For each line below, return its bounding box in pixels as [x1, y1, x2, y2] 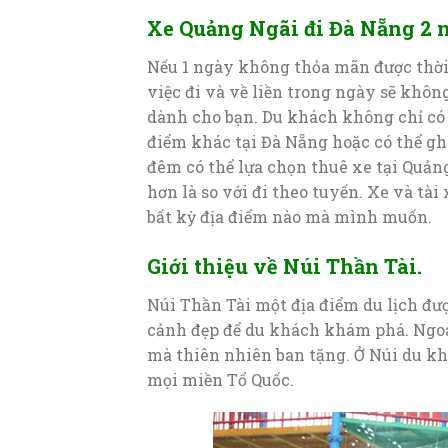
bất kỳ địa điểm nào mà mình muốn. [147, 205, 432, 227]
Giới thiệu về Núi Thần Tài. [147, 252, 422, 279]
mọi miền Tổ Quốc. [147, 368, 294, 390]
